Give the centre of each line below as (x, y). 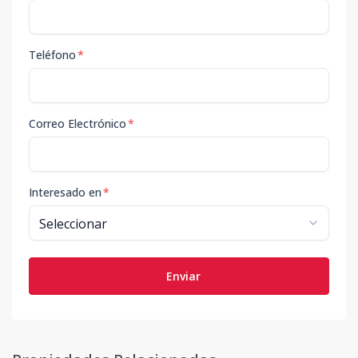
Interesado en (65, 193)
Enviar (183, 276)
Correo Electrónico (78, 124)
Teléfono (52, 55)
